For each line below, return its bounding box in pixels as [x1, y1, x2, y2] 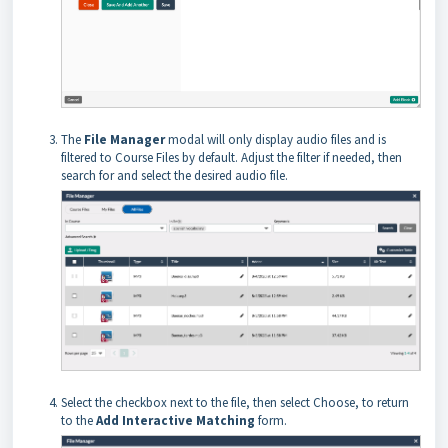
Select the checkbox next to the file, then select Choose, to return [61, 393, 409, 411]
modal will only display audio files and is [165, 131, 386, 149]
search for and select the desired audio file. [61, 167, 288, 185]
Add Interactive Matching [96, 411, 255, 429]
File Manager [84, 131, 165, 149]
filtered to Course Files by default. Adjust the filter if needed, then [61, 149, 402, 167]
